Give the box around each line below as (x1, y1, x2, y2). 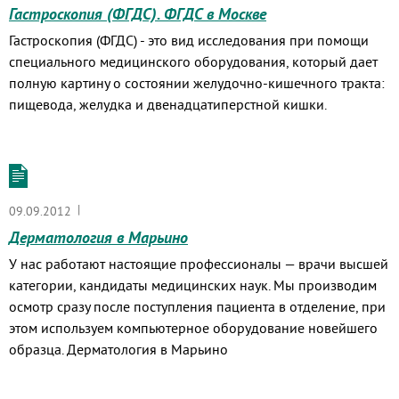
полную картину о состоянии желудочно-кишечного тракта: (9, 74, 385, 92)
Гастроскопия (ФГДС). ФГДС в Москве (9, 4, 266, 24)
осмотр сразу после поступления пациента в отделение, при (9, 297, 386, 315)
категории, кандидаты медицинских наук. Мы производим (9, 276, 377, 294)
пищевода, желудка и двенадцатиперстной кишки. (9, 95, 327, 113)
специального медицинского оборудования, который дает (9, 53, 378, 70)
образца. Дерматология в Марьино (9, 340, 228, 358)
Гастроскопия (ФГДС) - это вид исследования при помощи (9, 31, 369, 49)
